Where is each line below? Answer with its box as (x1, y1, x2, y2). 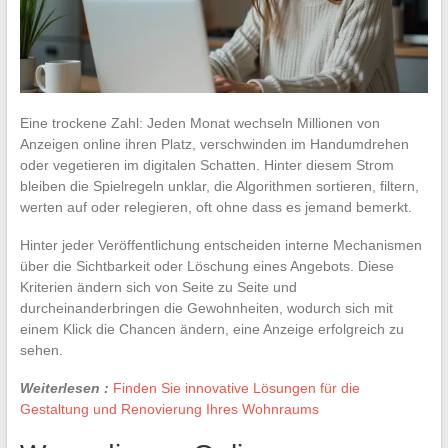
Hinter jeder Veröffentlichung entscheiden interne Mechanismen (19, 236, 422, 253)
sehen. (19, 341, 63, 358)
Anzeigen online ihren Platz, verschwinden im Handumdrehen (19, 135, 409, 152)
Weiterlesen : (19, 379, 109, 396)
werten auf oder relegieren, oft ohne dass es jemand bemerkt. (19, 198, 412, 215)
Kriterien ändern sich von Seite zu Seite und (19, 278, 297, 295)
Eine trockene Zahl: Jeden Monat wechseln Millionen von (19, 114, 380, 131)
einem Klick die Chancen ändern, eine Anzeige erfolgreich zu (19, 320, 404, 337)
